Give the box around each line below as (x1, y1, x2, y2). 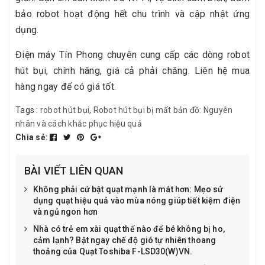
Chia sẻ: (15, 132, 48, 142)
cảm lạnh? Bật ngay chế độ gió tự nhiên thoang (33, 235, 216, 245)
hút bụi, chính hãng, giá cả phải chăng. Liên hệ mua (15, 64, 250, 76)
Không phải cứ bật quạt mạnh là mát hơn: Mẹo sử (33, 184, 224, 194)
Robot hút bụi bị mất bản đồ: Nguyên (93, 105, 233, 115)
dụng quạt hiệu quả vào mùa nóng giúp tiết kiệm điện (33, 195, 241, 205)
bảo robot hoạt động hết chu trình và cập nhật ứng (15, 8, 250, 20)
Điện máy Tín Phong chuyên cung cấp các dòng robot (15, 49, 250, 60)
